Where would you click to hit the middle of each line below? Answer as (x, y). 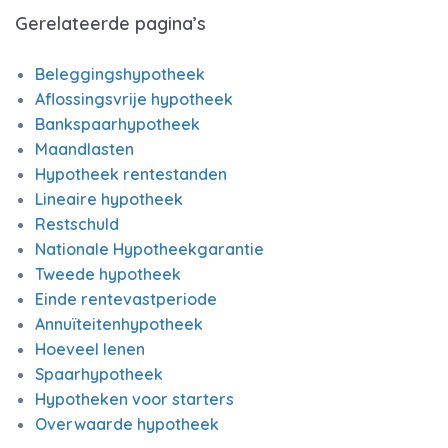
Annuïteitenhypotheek (119, 324)
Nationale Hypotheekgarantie (149, 249)
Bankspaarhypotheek (117, 124)
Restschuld (77, 224)
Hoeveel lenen (90, 349)
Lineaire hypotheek (109, 199)
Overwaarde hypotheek (127, 424)
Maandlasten (84, 149)
